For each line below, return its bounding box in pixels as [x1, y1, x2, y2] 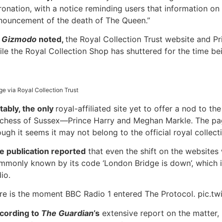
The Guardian [41, 208, 94, 218]
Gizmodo [1, 34, 37, 45]
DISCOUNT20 [27, 16, 75, 26]
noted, [37, 34, 66, 45]
